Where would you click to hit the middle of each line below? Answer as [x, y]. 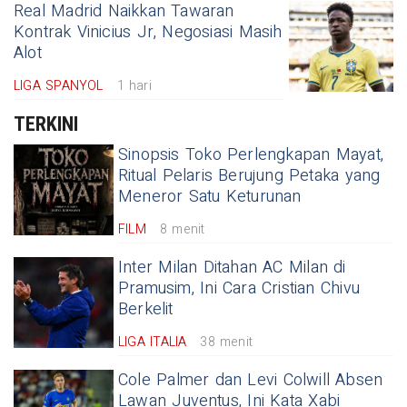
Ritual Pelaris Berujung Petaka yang [249, 175]
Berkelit [146, 309]
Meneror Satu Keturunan [210, 196]
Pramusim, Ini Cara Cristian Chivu [239, 288]
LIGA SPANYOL [59, 85]
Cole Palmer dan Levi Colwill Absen [251, 380]
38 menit [227, 342]
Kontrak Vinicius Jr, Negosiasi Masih [148, 32]
